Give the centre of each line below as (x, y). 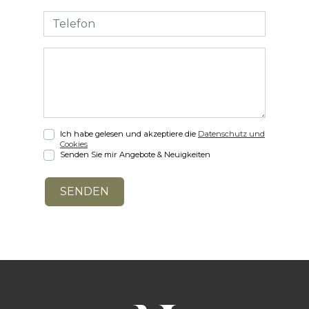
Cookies (74, 144)
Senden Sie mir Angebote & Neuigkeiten (135, 154)
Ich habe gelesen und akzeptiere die (129, 133)
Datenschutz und (231, 133)
